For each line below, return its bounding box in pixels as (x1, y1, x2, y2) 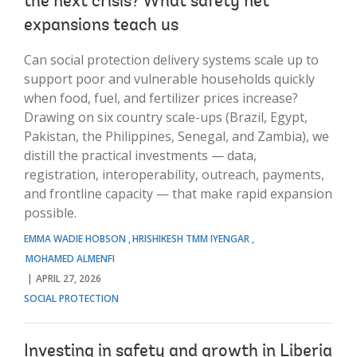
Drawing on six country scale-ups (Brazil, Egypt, (24, 108, 308, 126)
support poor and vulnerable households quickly (24, 69, 315, 88)
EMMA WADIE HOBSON (24, 231, 126, 245)
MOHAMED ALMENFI (25, 251, 115, 265)
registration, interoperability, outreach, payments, (24, 165, 324, 183)
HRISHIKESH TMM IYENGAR (132, 231, 249, 245)
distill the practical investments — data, (24, 146, 257, 164)
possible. (24, 203, 76, 222)
